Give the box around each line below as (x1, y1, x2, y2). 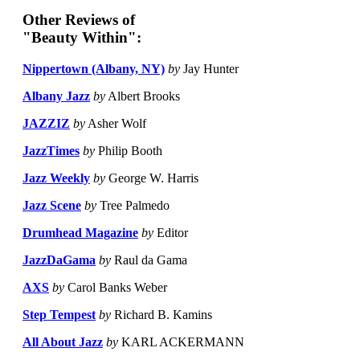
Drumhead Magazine (22, 226, 138, 240)
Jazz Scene (22, 198, 81, 213)
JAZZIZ (22, 117, 70, 131)
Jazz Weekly (22, 171, 90, 186)
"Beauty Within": (22, 29, 141, 47)
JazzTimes (22, 144, 80, 158)
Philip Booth (95, 144, 162, 158)
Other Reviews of (22, 11, 135, 29)
